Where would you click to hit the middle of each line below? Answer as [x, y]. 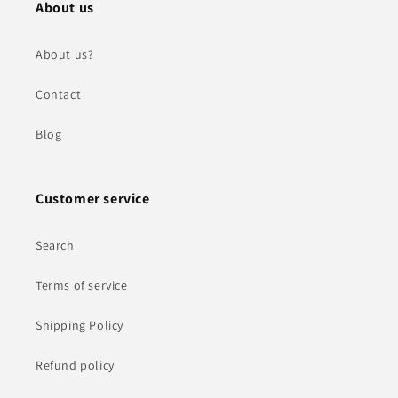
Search [55, 246]
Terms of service [82, 286]
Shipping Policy [80, 326]
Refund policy [75, 366]
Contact [59, 95]
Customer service [93, 199]
